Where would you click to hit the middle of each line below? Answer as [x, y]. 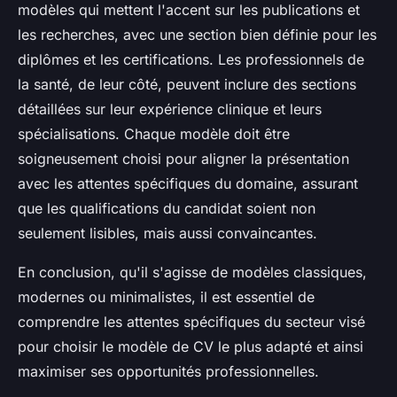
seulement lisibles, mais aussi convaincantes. [167, 233]
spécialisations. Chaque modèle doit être [154, 133]
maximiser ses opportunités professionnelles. [168, 371]
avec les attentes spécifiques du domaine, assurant [188, 183]
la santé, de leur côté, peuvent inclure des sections [187, 84]
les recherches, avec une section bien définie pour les [197, 34]
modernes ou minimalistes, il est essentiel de [166, 296]
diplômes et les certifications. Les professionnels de [191, 59]
